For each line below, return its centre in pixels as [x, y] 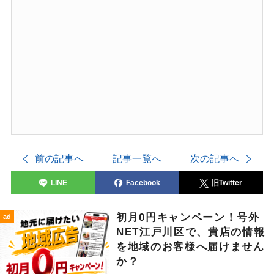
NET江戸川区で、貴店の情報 [191, 232]
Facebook [143, 183]
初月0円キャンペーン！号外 [188, 218]
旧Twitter [227, 183]
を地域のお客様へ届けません [191, 247]
